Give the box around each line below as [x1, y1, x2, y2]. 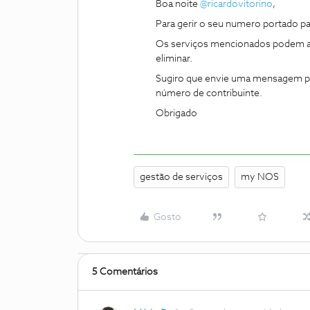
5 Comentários [92, 267, 158, 277]
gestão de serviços [140, 172, 223, 182]
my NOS [241, 172, 279, 182]
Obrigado [156, 109, 197, 118]
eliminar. [156, 54, 192, 64]
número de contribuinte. [156, 89, 262, 98]
